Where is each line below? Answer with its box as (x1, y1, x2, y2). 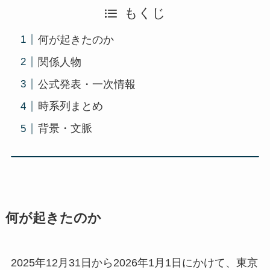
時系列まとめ (37, 100, 103, 113)
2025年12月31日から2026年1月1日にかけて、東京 (10, 256, 258, 269)
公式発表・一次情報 (37, 78, 136, 90)
